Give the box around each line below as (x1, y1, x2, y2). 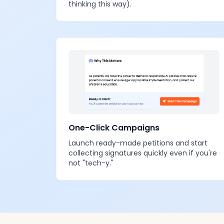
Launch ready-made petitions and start (68, 138, 207, 148)
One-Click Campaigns (68, 122, 159, 133)
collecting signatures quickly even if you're (68, 148, 217, 158)
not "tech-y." (68, 158, 113, 168)
